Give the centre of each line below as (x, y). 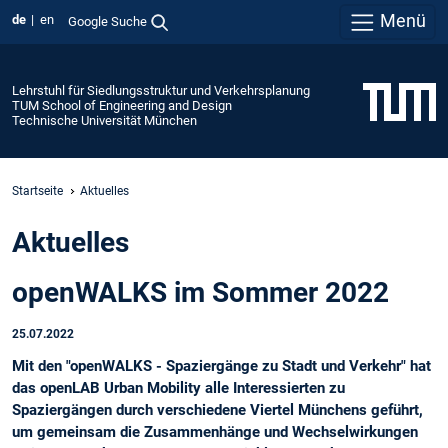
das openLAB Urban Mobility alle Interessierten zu (178, 388)
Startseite (37, 190)
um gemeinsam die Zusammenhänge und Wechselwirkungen (215, 432)
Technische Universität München (104, 120)
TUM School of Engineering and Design (122, 105)
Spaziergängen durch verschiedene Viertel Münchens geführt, (217, 410)
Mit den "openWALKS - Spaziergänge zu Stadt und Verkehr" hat (221, 366)
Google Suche (107, 21)
